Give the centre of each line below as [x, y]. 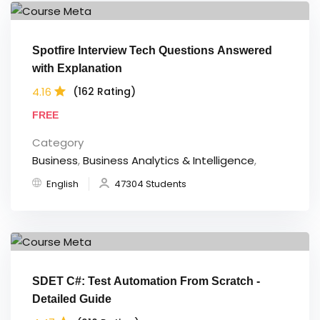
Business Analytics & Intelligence [169, 160]
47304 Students [150, 184]
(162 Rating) [104, 92]
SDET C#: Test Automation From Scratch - [146, 281]
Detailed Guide [72, 299]
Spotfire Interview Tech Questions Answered [152, 50]
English [62, 184]
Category [58, 142]
